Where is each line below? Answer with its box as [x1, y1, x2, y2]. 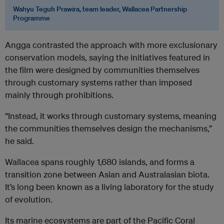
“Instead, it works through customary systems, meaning [5, 110, 216, 121]
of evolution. [5, 194, 52, 205]
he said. [5, 135, 34, 146]
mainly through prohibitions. [5, 89, 113, 100]
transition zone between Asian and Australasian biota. [5, 169, 209, 180]
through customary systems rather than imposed [5, 77, 192, 88]
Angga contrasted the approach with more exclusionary [5, 39, 217, 50]
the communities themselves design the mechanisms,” [5, 123, 212, 134]
